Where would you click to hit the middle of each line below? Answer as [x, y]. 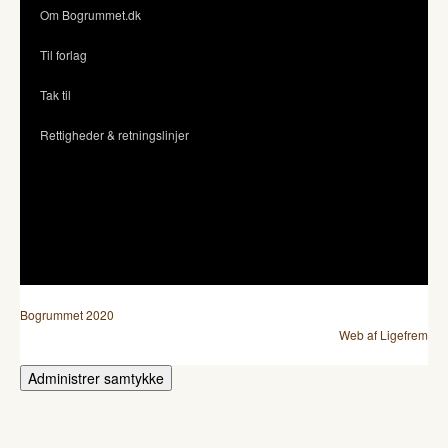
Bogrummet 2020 [67, 314]
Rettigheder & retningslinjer [114, 134]
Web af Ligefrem [383, 334]
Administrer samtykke [96, 377]
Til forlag [63, 54]
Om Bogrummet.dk [90, 14]
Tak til [55, 94]
